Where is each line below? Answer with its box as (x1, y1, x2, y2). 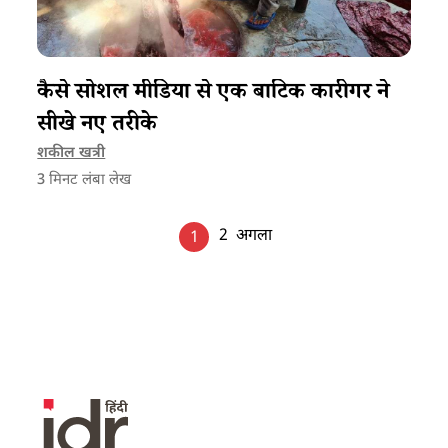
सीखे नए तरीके (37, 109, 158, 145)
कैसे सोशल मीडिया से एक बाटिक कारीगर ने (37, 77, 390, 113)
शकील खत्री (37, 144, 106, 164)
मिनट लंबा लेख (45, 171, 132, 191)
